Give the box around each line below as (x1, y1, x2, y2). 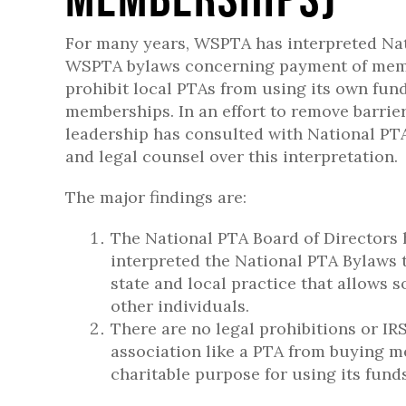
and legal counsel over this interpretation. (65, 146, 398, 167)
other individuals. (111, 295, 249, 316)
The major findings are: (65, 187, 246, 208)
